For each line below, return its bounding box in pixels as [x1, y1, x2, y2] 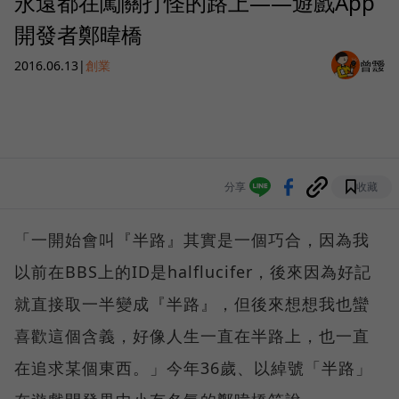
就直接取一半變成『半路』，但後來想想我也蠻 [14, 293, 370, 315]
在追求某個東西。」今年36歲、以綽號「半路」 [14, 357, 372, 379]
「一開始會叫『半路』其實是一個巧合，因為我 [14, 229, 370, 251]
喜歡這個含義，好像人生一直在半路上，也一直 [14, 325, 370, 347]
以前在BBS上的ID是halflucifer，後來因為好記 [14, 261, 371, 283]
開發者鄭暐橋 [14, 20, 142, 50]
